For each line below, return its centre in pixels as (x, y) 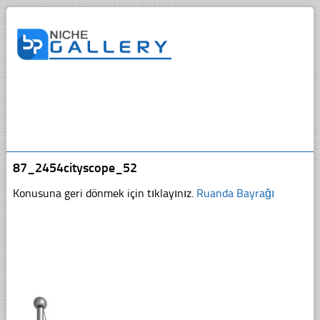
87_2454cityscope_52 (75, 167)
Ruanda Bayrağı (235, 193)
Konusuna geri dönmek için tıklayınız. (104, 193)
